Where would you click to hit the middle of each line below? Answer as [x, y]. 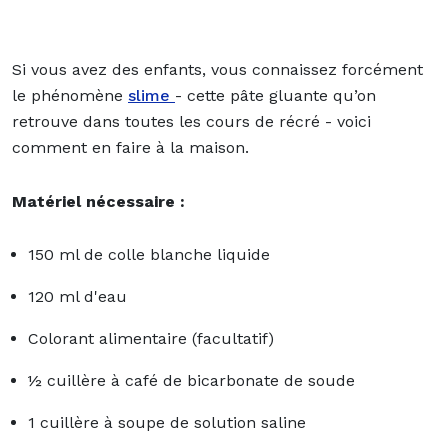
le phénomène [70, 95]
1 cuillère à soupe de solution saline [167, 422]
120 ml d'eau [77, 296]
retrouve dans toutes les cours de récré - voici [191, 121]
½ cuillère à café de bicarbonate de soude [191, 380]
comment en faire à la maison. [130, 147]
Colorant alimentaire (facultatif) [151, 338]
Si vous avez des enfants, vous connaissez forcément [217, 69]
